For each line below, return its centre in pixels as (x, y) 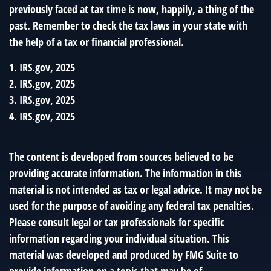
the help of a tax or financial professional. (96, 42)
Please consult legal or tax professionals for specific (117, 222)
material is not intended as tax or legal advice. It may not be (135, 189)
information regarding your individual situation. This (119, 238)
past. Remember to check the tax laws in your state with (128, 25)
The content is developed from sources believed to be (121, 157)
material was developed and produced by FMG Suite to (124, 255)
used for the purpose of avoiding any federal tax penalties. (132, 206)
